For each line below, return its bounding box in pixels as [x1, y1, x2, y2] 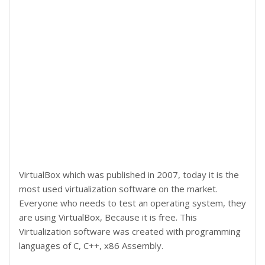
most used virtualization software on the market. [19, 183, 218, 195]
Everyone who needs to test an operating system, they [19, 197, 246, 209]
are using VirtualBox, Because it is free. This [19, 211, 197, 223]
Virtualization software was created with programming [19, 225, 241, 237]
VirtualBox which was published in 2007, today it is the [19, 169, 239, 180]
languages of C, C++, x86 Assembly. [19, 240, 163, 251]
